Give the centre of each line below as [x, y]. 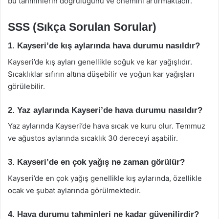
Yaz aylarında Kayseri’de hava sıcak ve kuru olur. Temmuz [107, 126]
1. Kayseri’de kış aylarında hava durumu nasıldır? [104, 46]
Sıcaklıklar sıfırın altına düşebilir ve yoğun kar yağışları [101, 74]
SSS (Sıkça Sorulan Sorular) [82, 27]
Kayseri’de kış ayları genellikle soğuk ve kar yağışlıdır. [100, 62]
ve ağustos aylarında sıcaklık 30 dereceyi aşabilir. [93, 138]
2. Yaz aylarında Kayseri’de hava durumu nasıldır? [105, 110]
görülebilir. [26, 86]
